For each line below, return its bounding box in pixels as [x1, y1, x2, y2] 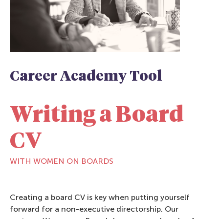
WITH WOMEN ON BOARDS [10, 156, 113, 166]
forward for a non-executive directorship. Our [10, 204, 178, 214]
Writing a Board [10, 105, 184, 127]
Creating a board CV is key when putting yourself [10, 193, 190, 202]
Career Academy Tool [10, 70, 162, 84]
